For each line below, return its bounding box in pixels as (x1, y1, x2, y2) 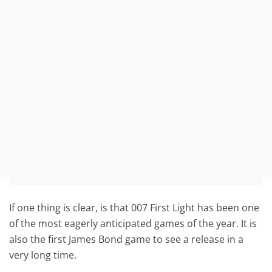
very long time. (9, 248, 77, 262)
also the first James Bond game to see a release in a (9, 232, 244, 246)
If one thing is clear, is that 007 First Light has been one (9, 200, 260, 214)
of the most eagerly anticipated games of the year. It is (9, 216, 257, 230)
